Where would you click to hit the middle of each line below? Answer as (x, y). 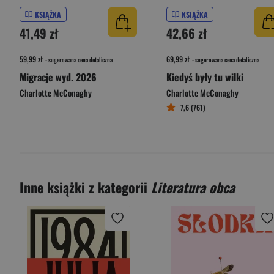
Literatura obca (193, 187)
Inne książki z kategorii (85, 187)
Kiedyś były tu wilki (205, 77)
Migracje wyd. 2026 (58, 77)
